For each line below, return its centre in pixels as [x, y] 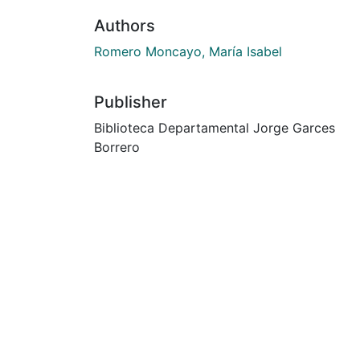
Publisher [131, 102]
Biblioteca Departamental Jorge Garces [215, 127]
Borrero [117, 147]
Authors [125, 25]
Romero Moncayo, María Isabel [188, 51]
